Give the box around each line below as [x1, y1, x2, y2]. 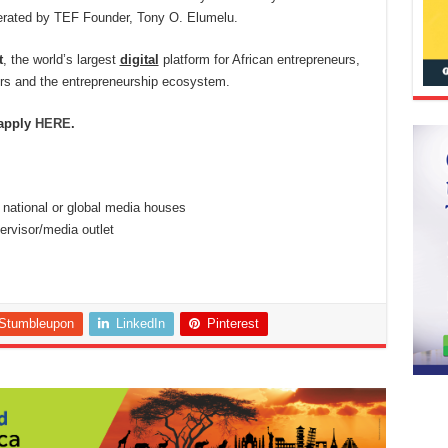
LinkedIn [115, 316, 165, 332]
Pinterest [206, 316, 259, 332]
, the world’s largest [2, 52, 120, 68]
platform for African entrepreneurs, [158, 52, 360, 68]
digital [119, 52, 159, 68]
